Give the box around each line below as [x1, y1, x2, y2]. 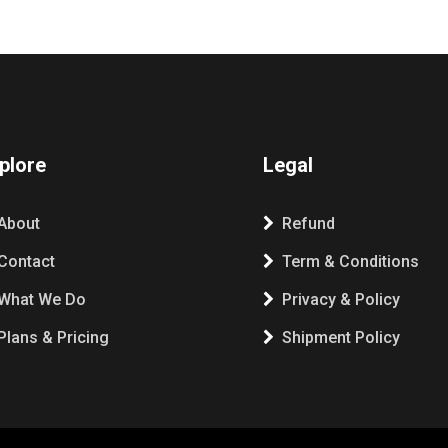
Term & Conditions [282, 252, 419, 271]
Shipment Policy [282, 328, 400, 347]
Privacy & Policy [282, 290, 400, 309]
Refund [282, 214, 335, 233]
